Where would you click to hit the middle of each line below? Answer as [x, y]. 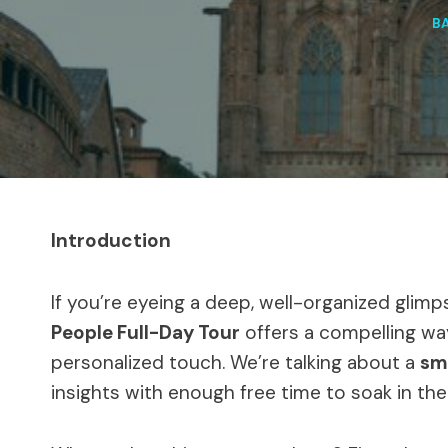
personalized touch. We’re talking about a [235, 362]
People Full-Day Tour [145, 332]
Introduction [111, 240]
